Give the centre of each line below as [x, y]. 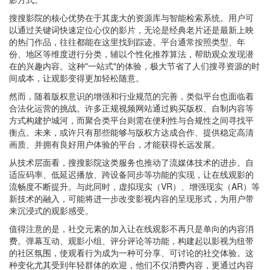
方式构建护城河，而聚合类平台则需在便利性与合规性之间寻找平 [131, 120]
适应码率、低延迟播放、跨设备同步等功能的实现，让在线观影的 [131, 174]
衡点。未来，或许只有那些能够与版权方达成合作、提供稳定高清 [131, 132]
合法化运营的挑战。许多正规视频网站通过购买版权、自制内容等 [131, 108]
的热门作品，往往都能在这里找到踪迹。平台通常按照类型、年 [127, 42]
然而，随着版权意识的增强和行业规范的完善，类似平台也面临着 [131, 96]
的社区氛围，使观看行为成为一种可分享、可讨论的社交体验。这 [131, 253]
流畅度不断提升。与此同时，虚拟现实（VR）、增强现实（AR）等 [134, 186]
